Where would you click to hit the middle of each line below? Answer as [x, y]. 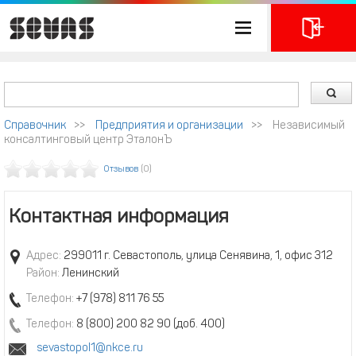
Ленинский [89, 274]
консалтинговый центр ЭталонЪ [88, 140]
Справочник [35, 126]
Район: [43, 274]
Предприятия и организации [169, 126]
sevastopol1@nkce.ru [90, 348]
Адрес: [44, 256]
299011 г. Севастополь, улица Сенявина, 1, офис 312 [197, 256]
